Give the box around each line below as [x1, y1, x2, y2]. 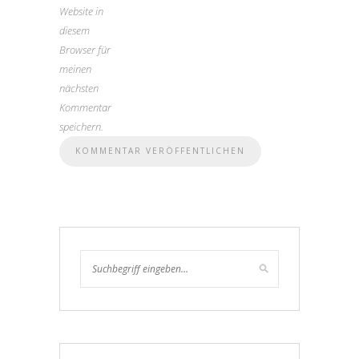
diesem [59, 22, 90, 38]
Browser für [59, 42, 111, 57]
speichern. [59, 119, 103, 134]
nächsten [59, 80, 99, 95]
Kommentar [59, 99, 111, 115]
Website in [59, 3, 103, 18]
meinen [59, 61, 91, 76]
